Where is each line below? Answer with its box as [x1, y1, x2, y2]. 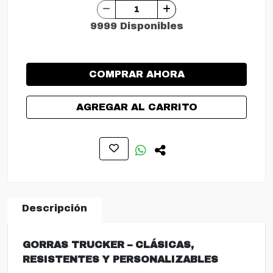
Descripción [22, 203, 87, 213]
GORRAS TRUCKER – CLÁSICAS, [23, 239, 194, 250]
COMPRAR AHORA [88, 69, 185, 79]
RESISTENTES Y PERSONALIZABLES [23, 254, 218, 264]
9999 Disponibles [90, 21, 183, 31]
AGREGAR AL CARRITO [76, 102, 197, 112]
